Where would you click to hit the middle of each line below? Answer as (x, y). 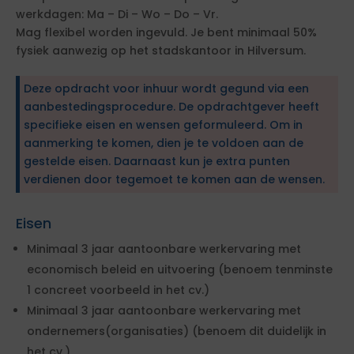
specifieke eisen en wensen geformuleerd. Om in (163, 125)
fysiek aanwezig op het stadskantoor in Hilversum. (161, 51)
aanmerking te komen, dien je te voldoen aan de (164, 143)
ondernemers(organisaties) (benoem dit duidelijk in (177, 331)
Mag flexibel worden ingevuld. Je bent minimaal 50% (166, 32)
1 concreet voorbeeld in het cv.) (118, 290)
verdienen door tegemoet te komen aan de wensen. (174, 179)
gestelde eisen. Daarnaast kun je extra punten (157, 161)
